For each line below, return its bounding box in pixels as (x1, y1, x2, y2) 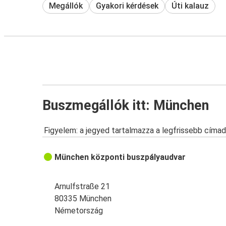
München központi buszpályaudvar (54, 152, 186, 162)
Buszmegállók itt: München (42, 97, 209, 114)
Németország (54, 206, 103, 216)
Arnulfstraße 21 (54, 182, 110, 192)
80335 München (54, 194, 112, 204)
